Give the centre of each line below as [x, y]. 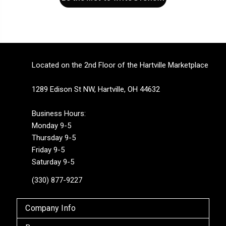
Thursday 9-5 [54, 137]
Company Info [51, 208]
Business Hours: [59, 113]
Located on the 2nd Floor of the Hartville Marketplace [120, 65]
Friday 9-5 [48, 150]
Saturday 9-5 [53, 162]
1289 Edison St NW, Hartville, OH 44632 [96, 89]
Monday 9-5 [52, 125]
